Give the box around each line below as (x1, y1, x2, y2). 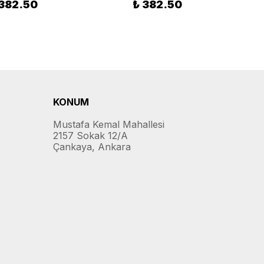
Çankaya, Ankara (53, 141, 131, 153)
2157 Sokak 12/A (53, 130, 128, 142)
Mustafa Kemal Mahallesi (53, 118, 164, 131)
